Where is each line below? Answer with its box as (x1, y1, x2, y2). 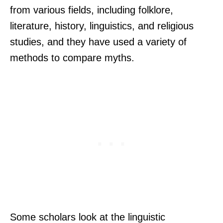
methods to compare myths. (10, 52, 134, 64)
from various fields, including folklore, (10, 4, 173, 16)
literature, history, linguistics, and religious (10, 20, 194, 32)
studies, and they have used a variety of (10, 36, 187, 48)
